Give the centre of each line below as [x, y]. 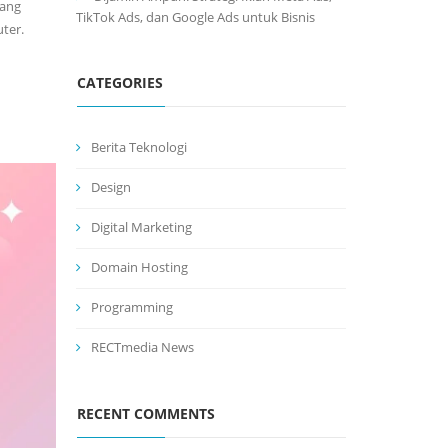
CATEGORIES [120, 82]
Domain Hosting [139, 267]
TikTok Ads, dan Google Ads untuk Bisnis [195, 17]
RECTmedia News [142, 347]
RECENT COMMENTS [146, 413]
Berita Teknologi [139, 147]
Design [111, 187]
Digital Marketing [141, 227]
